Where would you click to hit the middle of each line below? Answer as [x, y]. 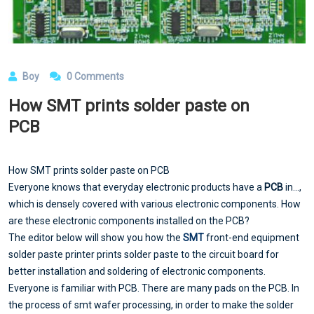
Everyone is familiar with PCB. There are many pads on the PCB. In [154, 288]
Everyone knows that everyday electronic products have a [135, 187]
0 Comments [94, 76]
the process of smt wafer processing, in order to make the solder [151, 305]
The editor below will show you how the [95, 237]
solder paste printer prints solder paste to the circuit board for [144, 254]
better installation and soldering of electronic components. [137, 271]
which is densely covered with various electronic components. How [155, 204]
